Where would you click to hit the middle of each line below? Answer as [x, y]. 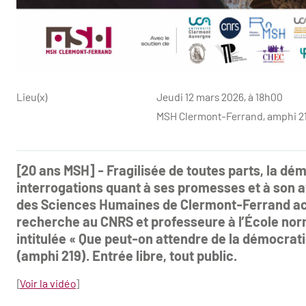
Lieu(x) [32, 97]
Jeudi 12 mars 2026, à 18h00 [219, 97]
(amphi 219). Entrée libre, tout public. [126, 256]
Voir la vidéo [47, 283]
